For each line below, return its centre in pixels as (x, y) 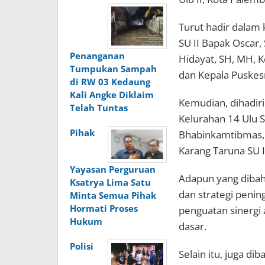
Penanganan (97, 56)
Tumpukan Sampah (113, 69)
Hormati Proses (104, 208)
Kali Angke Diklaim (112, 95)
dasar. (192, 227)
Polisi (82, 246)
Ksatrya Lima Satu (110, 182)
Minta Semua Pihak (113, 195)
